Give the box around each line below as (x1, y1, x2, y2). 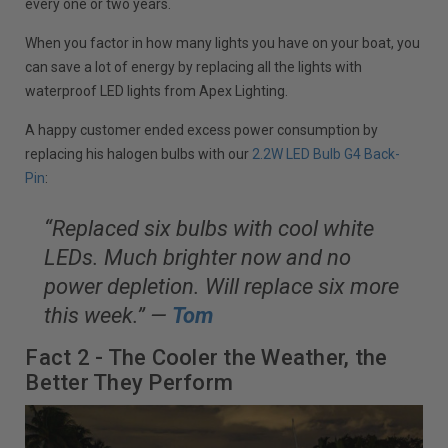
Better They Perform (25, 369, 234, 395)
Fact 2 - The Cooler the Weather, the (25, 344, 388, 370)
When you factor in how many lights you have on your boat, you (25, 34, 421, 51)
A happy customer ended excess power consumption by (25, 121, 379, 138)
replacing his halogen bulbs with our (25, 145, 253, 162)
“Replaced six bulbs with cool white (44, 215, 375, 241)
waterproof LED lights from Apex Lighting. (25, 82, 289, 99)
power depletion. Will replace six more (44, 273, 400, 299)
